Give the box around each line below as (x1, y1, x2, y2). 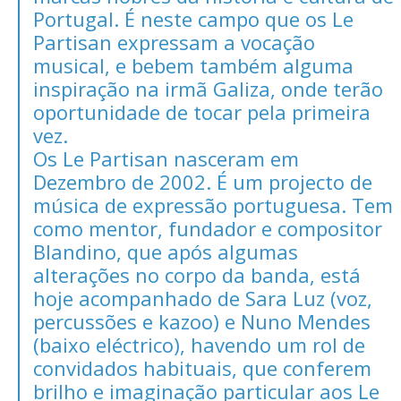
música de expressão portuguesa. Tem (33, 191, 393, 218)
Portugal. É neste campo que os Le (33, 4, 354, 32)
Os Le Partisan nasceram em (33, 144, 299, 172)
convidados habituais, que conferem (33, 354, 371, 381)
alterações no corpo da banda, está (33, 260, 361, 288)
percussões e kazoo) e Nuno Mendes (33, 307, 371, 335)
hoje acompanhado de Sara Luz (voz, (33, 284, 372, 311)
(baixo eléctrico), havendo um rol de (33, 330, 365, 358)
